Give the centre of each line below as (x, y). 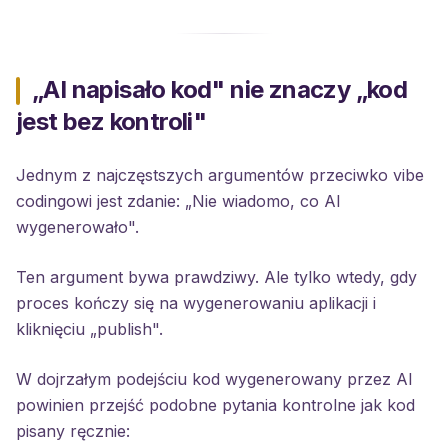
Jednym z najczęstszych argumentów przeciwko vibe (220, 175)
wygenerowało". (77, 227)
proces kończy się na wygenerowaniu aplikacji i (196, 303)
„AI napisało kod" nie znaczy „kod (220, 89)
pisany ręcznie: (73, 431)
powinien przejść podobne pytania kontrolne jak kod (215, 405)
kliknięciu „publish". (89, 329)
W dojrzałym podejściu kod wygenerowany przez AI (214, 379)
